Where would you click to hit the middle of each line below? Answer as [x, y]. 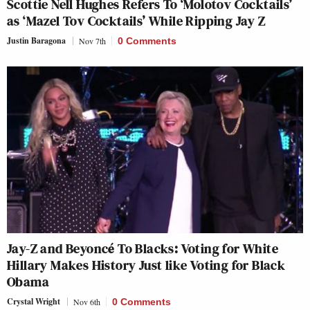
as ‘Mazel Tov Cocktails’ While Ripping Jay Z [136, 20]
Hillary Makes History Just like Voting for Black [146, 265]
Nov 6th [87, 301]
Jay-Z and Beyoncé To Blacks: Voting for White [143, 248]
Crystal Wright [34, 301]
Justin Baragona [36, 40]
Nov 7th [92, 40]
